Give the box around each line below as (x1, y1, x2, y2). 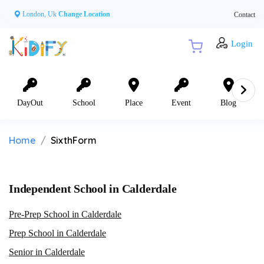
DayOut (17, 98, 43, 107)
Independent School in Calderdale (9, 181, 177, 195)
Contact (234, 10, 255, 19)
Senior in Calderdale (9, 246, 85, 257)
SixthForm (51, 134, 97, 146)
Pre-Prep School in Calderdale (9, 209, 121, 219)
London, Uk (22, 10, 57, 18)
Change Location (58, 10, 110, 18)
